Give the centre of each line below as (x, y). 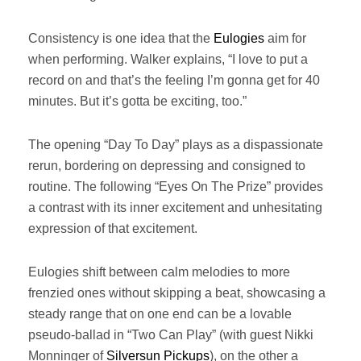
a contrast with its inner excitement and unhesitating (175, 207)
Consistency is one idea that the (121, 38)
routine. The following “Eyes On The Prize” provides (176, 187)
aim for (285, 38)
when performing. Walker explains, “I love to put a (168, 59)
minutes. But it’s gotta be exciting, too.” (137, 101)
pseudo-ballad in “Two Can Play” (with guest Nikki (171, 335)
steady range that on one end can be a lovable (160, 314)
